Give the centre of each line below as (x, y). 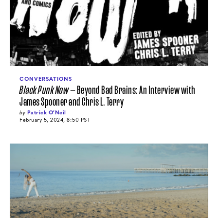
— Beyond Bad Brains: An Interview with (132, 91)
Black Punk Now (44, 91)
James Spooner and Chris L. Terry (72, 102)
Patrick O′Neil (46, 112)
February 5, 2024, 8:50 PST (55, 120)
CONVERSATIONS (46, 79)
